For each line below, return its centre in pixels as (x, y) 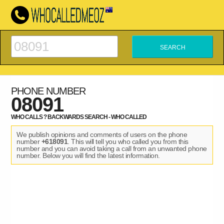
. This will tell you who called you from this (128, 141)
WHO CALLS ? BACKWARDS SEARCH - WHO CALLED (79, 117)
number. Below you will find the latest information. (88, 155)
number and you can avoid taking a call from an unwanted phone (112, 148)
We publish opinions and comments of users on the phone (102, 134)
